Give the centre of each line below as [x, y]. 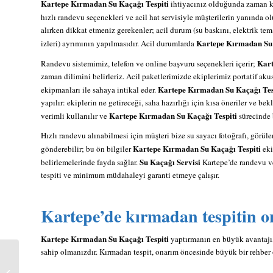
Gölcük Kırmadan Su [56, 266]
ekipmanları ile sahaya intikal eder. [99, 89]
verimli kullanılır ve [75, 115]
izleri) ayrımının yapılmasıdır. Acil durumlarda [119, 43]
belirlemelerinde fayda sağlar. [90, 162]
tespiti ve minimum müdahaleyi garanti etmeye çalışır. [130, 175]
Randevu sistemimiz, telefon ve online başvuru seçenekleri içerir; [149, 63]
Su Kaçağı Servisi [170, 161]
